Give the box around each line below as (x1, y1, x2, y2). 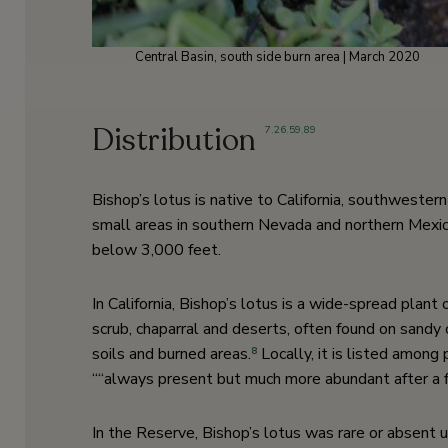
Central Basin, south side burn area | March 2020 (134, 48, 420, 67)
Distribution (92, 120, 256, 162)
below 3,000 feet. (92, 239, 221, 262)
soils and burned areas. (92, 343, 251, 366)
